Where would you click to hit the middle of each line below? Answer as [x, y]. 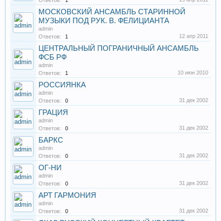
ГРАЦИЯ [53, 112]
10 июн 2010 [193, 73]
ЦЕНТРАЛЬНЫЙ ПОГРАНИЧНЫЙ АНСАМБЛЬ [119, 48]
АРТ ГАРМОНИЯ [67, 195]
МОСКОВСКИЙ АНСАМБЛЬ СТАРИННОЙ [112, 12]
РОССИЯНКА [62, 85]
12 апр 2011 [194, 36]
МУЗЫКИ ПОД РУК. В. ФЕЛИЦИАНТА [104, 21]
